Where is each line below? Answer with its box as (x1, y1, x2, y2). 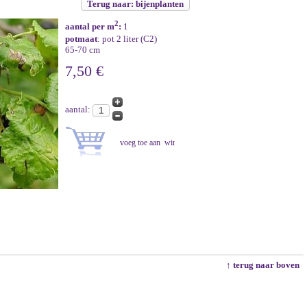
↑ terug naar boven (226, 260, 304, 270)
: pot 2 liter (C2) (97, 34, 157, 45)
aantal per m (65, 21, 114, 32)
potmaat (65, 34, 97, 45)
